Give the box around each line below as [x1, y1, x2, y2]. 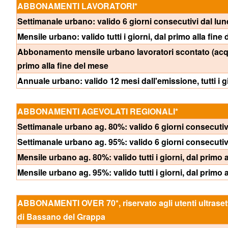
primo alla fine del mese [17, 60, 108, 71]
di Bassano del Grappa [17, 211, 105, 222]
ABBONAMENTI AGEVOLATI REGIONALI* [17, 105, 178, 117]
